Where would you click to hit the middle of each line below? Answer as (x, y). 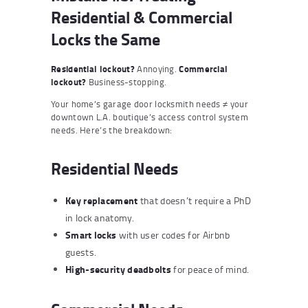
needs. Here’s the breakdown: (112, 130)
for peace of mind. (210, 269)
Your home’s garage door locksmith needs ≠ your (150, 103)
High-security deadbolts (118, 269)
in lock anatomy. (100, 217)
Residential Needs (114, 168)
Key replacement (102, 200)
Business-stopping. (126, 81)
